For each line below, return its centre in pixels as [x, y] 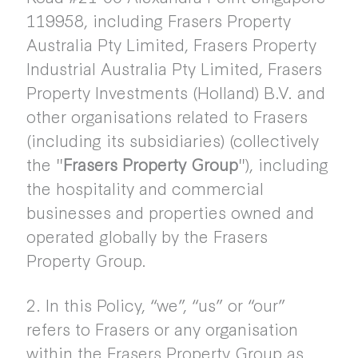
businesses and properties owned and [170, 212]
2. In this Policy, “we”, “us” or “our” [155, 304]
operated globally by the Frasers [147, 236]
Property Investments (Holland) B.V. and [175, 92]
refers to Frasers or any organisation [162, 328]
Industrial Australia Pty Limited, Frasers [174, 68]
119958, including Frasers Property [158, 20]
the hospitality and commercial [145, 188]
